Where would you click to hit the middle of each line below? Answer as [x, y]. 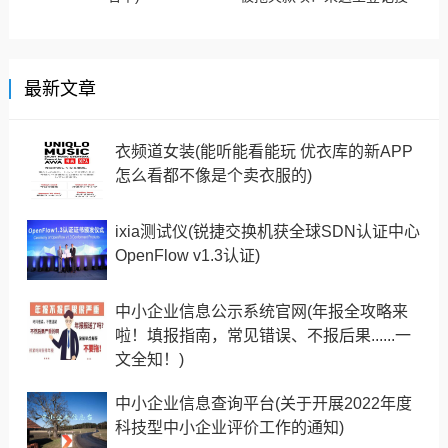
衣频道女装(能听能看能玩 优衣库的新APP [263, 152]
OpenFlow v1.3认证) [187, 256]
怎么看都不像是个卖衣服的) [213, 176]
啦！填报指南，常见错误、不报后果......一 [262, 336]
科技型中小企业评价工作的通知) [229, 428]
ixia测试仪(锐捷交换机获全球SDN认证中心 [267, 232]
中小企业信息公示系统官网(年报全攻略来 [261, 312]
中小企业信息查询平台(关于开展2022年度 [263, 404]
